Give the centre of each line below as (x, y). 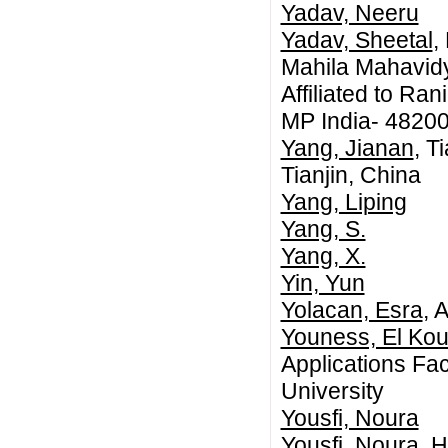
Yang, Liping (343, 201)
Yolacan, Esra (351, 309)
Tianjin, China (350, 174)
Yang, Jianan (347, 147)
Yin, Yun (322, 282)
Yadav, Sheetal (356, 39)
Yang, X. (323, 255)
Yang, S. (323, 228)
